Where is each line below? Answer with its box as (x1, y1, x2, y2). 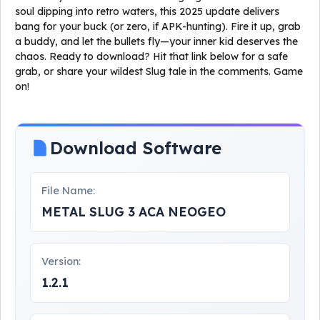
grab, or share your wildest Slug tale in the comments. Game (15, 65, 303, 78)
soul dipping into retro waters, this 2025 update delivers (15, 5, 279, 18)
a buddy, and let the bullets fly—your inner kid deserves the (15, 35, 298, 48)
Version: (41, 255, 81, 268)
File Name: (41, 184, 95, 197)
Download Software (50, 137, 221, 159)
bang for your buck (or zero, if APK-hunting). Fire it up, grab (15, 20, 301, 33)
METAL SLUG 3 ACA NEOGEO (41, 204, 226, 219)
